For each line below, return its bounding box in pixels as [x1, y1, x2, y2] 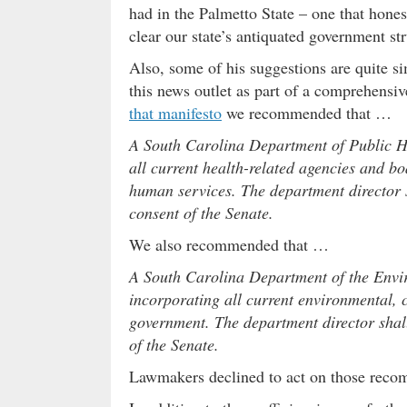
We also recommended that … [129, 233, 329, 256]
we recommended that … [222, 102, 392, 124]
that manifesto [129, 102, 222, 124]
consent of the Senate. [129, 202, 273, 224]
